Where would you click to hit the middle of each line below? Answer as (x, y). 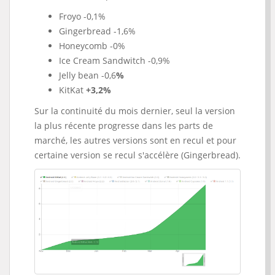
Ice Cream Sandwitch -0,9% (114, 60)
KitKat (72, 90)
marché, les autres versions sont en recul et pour (135, 140)
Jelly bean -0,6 (87, 75)
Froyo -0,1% (82, 16)
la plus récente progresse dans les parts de (124, 126)
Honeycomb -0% (92, 46)
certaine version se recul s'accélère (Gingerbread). (137, 155)
